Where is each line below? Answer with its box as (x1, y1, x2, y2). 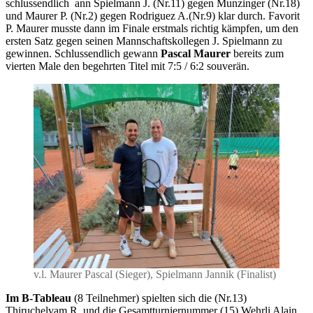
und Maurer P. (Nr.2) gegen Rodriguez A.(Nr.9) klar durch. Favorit (6, 9, 300, 22)
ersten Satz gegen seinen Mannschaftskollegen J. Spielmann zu (6, 34, 282, 47)
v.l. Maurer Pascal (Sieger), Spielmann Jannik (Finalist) (34, 268, 276, 280)
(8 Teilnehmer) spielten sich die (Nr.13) (74, 291, 247, 304)
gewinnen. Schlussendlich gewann (6, 47, 161, 59)
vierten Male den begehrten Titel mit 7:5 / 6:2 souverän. (6, 59, 249, 72)
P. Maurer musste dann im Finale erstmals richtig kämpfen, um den (6, 22, 298, 34)
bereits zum (231, 47, 284, 59)
